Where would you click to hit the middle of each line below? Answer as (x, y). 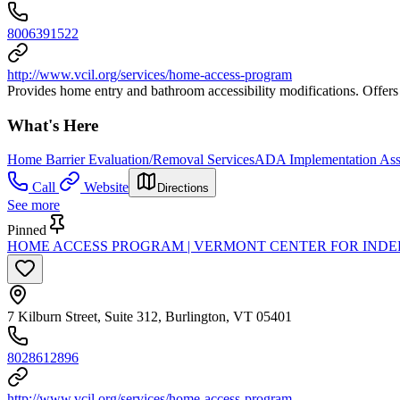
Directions (183, 188)
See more (33, 205)
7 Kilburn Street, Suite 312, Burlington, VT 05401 (150, 317)
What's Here (53, 125)
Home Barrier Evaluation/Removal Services (131, 160)
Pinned (27, 230)
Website (106, 187)
